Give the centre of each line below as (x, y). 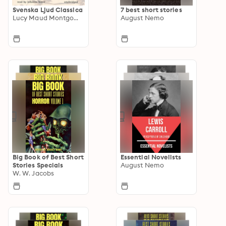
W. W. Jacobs (33, 173)
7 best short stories (151, 9)
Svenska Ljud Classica (48, 9)
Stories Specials (38, 165)
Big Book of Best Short (48, 157)
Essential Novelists (151, 157)
